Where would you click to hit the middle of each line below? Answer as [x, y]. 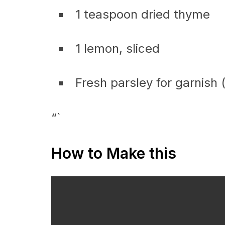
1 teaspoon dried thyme [143, 14]
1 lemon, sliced [118, 48]
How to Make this [114, 153]
